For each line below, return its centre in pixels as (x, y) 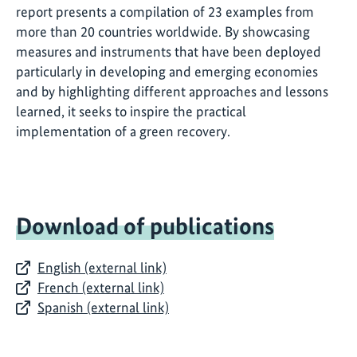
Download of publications (145, 226)
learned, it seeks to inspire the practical (131, 112)
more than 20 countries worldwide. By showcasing (163, 32)
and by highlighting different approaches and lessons (172, 92)
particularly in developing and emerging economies (167, 72)
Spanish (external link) (103, 308)
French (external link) (101, 288)
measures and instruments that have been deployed (169, 52)
